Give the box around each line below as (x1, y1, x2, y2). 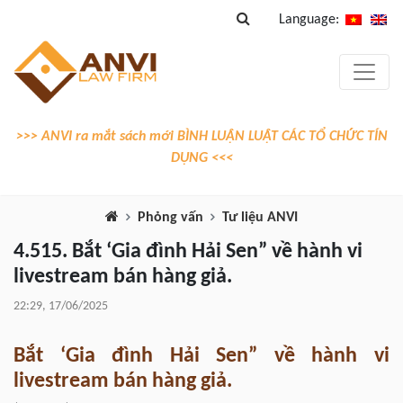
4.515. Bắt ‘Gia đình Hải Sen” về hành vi (13, 241, 363, 263)
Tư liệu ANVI (222, 210, 298, 225)
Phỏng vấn (138, 210, 203, 225)
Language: (279, 13, 343, 27)
